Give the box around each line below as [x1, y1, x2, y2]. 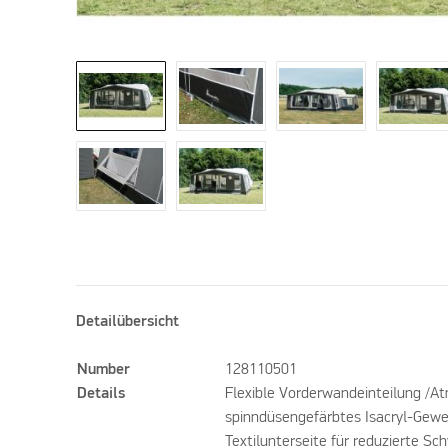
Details [77, 386, 126, 403]
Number [77, 362, 131, 379]
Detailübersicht [76, 314, 180, 331]
